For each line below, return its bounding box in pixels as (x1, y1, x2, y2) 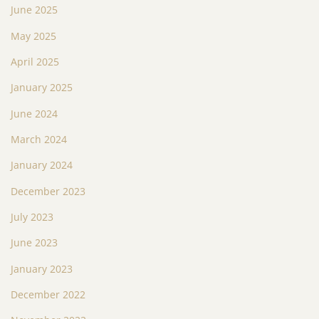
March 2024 (11, 132, 67, 146)
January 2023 (11, 261, 73, 276)
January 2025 (11, 80, 73, 95)
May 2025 (11, 28, 56, 43)
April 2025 (11, 55, 59, 69)
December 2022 (11, 287, 85, 301)
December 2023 (11, 184, 85, 198)
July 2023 (11, 209, 53, 224)
